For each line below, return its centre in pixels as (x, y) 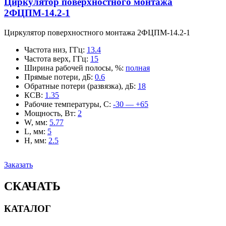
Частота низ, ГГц (53, 50)
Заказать (18, 165)
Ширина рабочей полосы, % (73, 68)
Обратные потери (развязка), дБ (79, 86)
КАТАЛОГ (27, 208)
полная (138, 68)
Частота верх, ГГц (55, 59)
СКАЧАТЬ (32, 186)
